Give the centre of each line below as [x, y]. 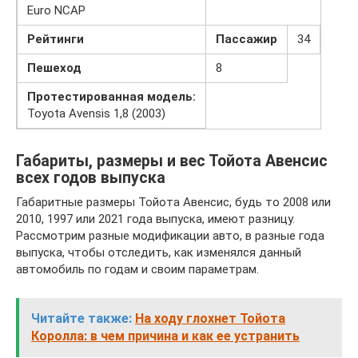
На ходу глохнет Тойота [210, 318]
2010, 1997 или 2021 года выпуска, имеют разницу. [155, 219]
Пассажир [247, 39]
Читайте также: [82, 318]
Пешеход [54, 68]
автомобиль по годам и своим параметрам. [137, 269]
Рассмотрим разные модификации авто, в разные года [170, 236]
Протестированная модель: [111, 97]
